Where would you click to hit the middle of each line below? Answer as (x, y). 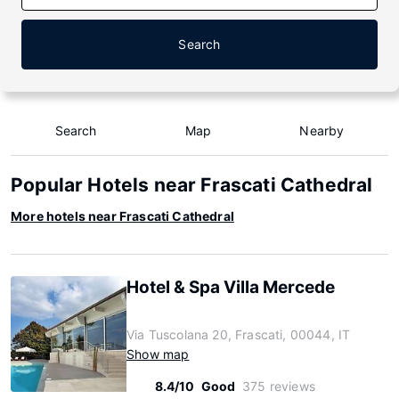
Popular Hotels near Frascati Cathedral (192, 185)
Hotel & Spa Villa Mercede (231, 287)
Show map (158, 354)
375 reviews (279, 386)
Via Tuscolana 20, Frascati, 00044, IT (239, 334)
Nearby (322, 130)
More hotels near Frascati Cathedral (122, 216)
